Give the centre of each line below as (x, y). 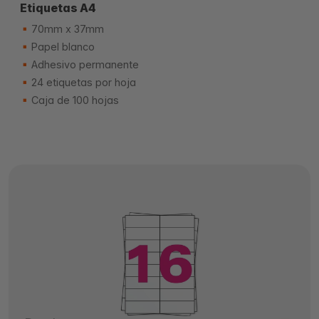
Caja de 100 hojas (74, 100)
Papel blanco (62, 47)
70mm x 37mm (66, 29)
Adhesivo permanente (84, 64)
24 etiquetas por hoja (82, 82)
